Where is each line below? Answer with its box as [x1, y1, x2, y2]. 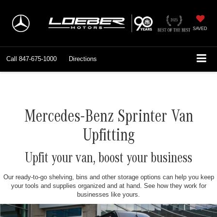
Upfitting [82, 129, 135, 147]
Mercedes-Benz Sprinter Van [24, 110, 193, 128]
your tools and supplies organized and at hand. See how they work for [11, 182, 206, 190]
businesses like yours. [77, 191, 140, 199]
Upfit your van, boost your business [25, 153, 192, 168]
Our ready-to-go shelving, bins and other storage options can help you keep [3, 173, 214, 181]
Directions [69, 55, 97, 63]
